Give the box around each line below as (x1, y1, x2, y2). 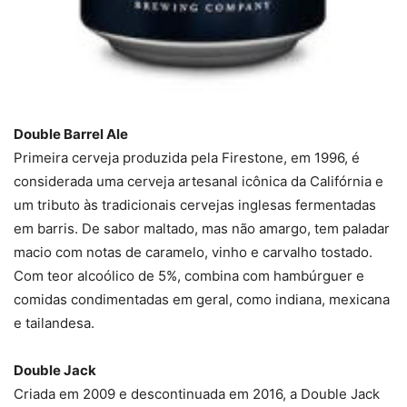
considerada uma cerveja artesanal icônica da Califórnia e (14, 173, 383, 191)
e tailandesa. (14, 314, 94, 333)
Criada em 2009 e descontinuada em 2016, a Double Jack (14, 385, 380, 403)
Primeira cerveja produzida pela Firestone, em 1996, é (14, 149, 360, 167)
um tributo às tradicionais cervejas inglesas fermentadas (14, 196, 376, 214)
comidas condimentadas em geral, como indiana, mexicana (14, 291, 390, 309)
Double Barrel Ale (14, 125, 128, 144)
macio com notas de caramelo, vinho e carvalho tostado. (14, 243, 372, 262)
